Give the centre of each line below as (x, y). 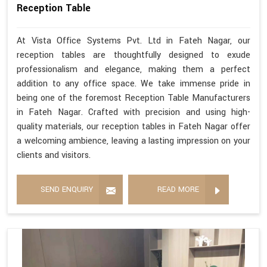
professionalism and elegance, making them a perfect (133, 70)
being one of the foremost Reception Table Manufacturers (133, 98)
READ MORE (178, 190)
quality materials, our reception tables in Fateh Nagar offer (133, 127)
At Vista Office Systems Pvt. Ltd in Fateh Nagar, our (133, 41)
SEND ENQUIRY (67, 190)
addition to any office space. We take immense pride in (133, 84)
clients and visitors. (54, 156)
